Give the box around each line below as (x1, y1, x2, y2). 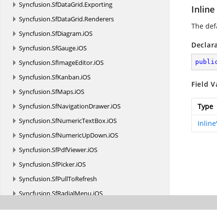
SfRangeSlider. (52, 203, 93, 212)
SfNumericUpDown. (52, 131, 108, 139)
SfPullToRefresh (52, 174, 97, 183)
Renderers (84, 15, 114, 23)
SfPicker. (52, 160, 76, 169)
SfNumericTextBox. (52, 116, 107, 125)
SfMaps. (52, 87, 75, 96)
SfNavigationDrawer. (52, 102, 111, 110)
